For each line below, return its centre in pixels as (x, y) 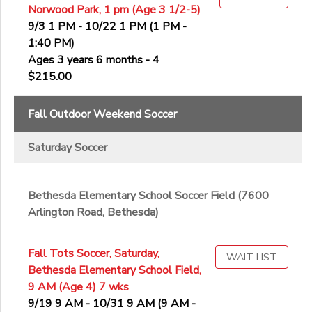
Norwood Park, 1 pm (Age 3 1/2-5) (114, 10)
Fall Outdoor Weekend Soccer (102, 115)
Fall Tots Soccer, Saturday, (94, 254)
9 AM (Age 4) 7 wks (78, 287)
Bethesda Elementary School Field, (115, 271)
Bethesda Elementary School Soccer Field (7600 (148, 196)
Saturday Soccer (68, 148)
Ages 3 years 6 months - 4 (94, 60)
